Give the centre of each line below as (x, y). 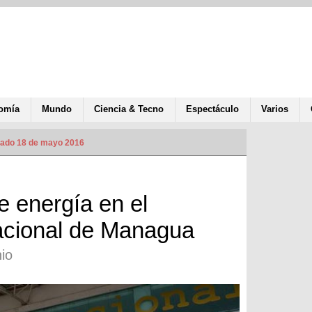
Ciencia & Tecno (129, 109)
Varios (275, 109)
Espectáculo (212, 109)
